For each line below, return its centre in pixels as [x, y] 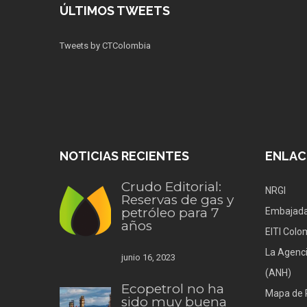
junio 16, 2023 [148, 258]
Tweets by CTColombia [105, 46]
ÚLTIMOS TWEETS [115, 11]
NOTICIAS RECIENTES [124, 156]
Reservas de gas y [177, 200]
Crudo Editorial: [171, 187]
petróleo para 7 [170, 213]
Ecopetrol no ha [173, 289]
